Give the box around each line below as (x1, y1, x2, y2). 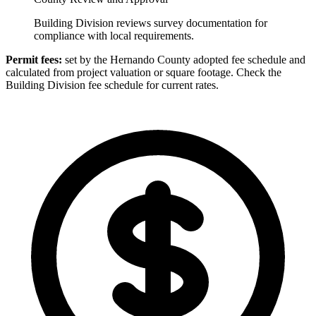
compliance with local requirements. (34, 29, 194, 42)
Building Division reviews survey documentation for (34, 16, 267, 29)
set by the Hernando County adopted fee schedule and (62, 53, 305, 66)
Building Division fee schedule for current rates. (6, 78, 219, 91)
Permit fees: (6, 53, 62, 66)
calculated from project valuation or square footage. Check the (6, 66, 281, 78)
